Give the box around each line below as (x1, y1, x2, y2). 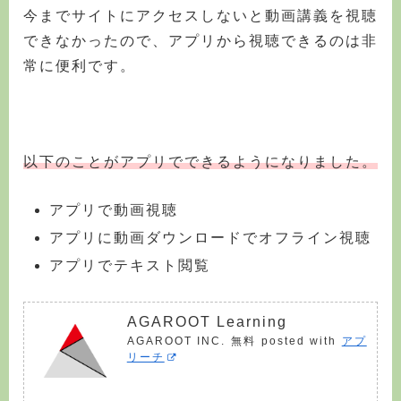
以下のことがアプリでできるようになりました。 (23, 153, 378, 169)
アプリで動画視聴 (49, 201, 179, 218)
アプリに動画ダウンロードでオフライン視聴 (49, 229, 372, 245)
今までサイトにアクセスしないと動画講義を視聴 (23, 7, 378, 23)
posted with (260, 334, 337, 347)
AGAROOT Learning (126, 313, 287, 329)
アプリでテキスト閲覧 (49, 257, 211, 273)
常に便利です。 (23, 57, 136, 73)
